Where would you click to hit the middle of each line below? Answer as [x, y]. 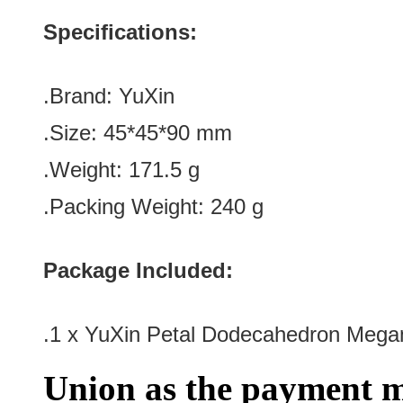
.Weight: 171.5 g [121, 170]
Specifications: [120, 32]
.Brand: [81, 96]
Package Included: [138, 270]
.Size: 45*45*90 [116, 133]
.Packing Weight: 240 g [153, 206]
